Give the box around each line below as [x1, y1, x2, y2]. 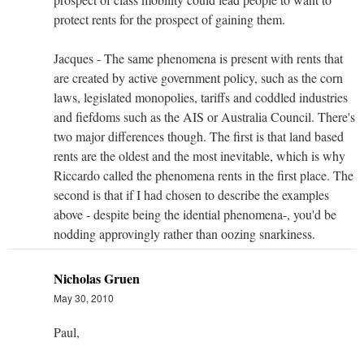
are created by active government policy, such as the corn [54, 68, 343, 86]
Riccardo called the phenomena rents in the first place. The [54, 166, 353, 184]
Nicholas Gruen [54, 268, 140, 288]
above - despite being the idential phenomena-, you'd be [54, 205, 336, 223]
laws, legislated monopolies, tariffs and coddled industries [54, 88, 348, 106]
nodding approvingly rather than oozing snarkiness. [54, 224, 315, 242]
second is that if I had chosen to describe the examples [54, 185, 329, 203]
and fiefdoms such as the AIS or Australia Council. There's [54, 107, 355, 125]
